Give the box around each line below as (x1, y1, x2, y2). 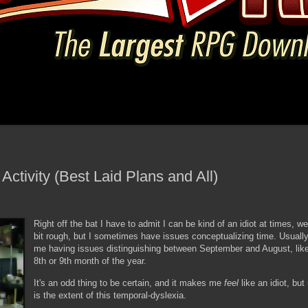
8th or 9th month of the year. (34, 256, 150, 267)
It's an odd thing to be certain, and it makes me (34, 277, 225, 288)
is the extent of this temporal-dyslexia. (34, 289, 190, 300)
